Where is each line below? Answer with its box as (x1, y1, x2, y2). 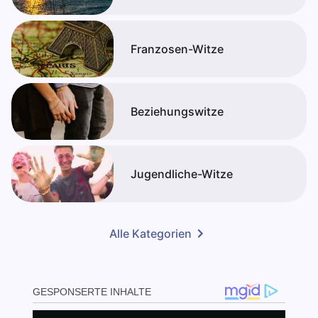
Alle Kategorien (109, 226, 192, 241)
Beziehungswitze (131, 104, 224, 119)
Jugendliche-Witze (131, 167, 233, 182)
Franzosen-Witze (131, 42, 224, 57)
